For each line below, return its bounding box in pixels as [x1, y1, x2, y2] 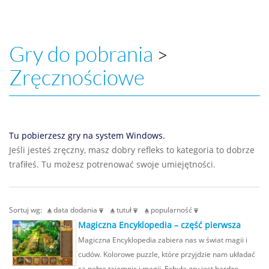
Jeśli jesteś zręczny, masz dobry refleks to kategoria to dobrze [9, 144, 255, 156]
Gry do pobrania [9, 43, 153, 66]
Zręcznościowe [9, 66, 145, 89]
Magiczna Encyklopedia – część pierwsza [78, 219, 241, 231]
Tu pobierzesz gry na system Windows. [9, 130, 165, 141]
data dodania [52, 205, 99, 214]
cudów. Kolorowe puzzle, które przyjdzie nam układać [78, 249, 255, 259]
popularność [149, 205, 194, 214]
